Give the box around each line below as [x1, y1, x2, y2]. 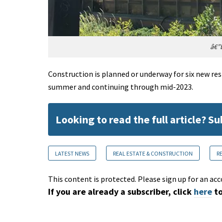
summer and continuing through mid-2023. [48, 82, 193, 92]
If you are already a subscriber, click [48, 186, 192, 198]
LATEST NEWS [55, 150, 89, 158]
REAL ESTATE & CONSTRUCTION [113, 150, 193, 158]
